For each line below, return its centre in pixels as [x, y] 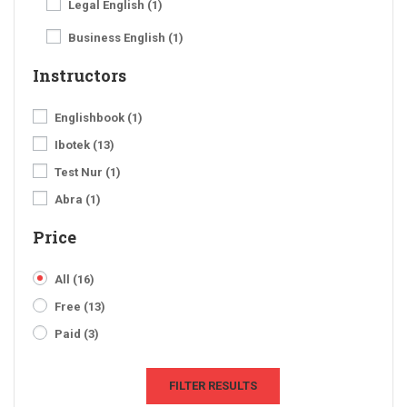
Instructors [79, 75]
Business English [118, 37]
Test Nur [80, 172]
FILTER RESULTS [213, 385]
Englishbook [91, 117]
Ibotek [74, 144]
